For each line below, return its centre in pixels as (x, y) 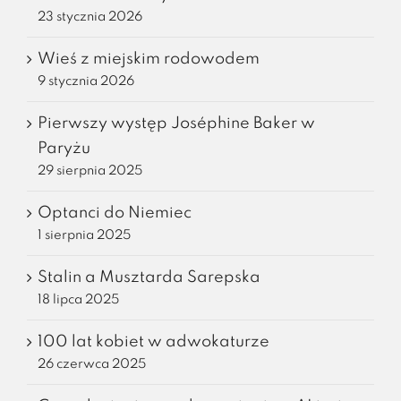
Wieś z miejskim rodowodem (149, 60)
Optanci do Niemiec (115, 213)
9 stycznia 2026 (86, 82)
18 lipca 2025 (78, 300)
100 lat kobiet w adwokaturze (154, 342)
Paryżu (64, 149)
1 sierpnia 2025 (84, 236)
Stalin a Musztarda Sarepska (149, 278)
